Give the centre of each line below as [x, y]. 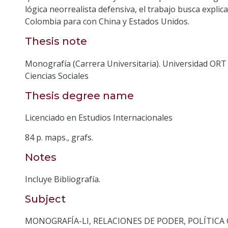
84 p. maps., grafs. [59, 137]
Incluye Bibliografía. [63, 179]
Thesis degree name [79, 95]
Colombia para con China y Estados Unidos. [107, 22]
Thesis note [56, 41]
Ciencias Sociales [57, 76]
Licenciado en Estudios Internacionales [99, 117]
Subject [45, 199]
